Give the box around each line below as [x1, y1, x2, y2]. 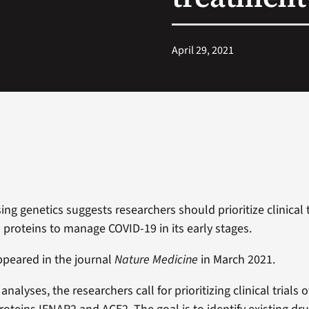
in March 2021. [198, 250, 276, 268]
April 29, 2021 [172, 42, 235, 58]
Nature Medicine [114, 250, 199, 268]
